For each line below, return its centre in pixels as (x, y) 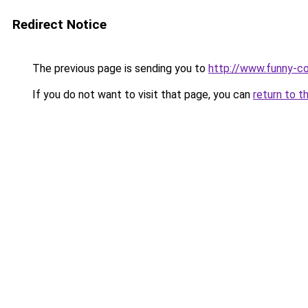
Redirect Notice (59, 24)
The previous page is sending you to (119, 68)
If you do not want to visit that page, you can (141, 95)
